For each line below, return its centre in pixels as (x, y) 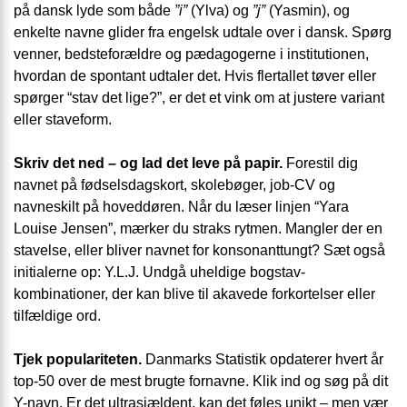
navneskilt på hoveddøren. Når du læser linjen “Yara (181, 207)
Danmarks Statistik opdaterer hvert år (263, 360)
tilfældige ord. (57, 316)
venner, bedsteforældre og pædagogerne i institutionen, (191, 55)
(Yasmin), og (308, 11)
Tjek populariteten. (78, 360)
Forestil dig (320, 164)
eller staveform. (63, 120)
